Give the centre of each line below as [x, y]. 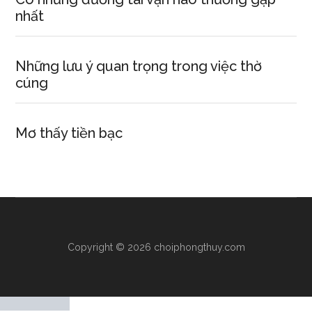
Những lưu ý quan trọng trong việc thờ [139, 66]
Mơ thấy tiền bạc [69, 133]
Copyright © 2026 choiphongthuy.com [156, 247]
